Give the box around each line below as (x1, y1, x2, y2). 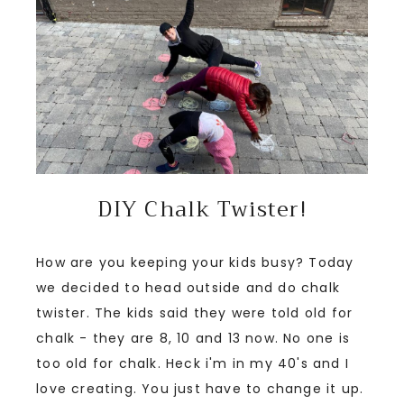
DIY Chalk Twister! (97, 189, 307, 228)
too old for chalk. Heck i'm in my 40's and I (36, 353, 349, 372)
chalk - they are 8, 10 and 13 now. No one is (36, 328, 350, 347)
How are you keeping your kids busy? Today (36, 252, 354, 271)
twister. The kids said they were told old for (36, 303, 353, 322)
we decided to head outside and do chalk (36, 278, 340, 297)
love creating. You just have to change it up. (36, 379, 364, 398)
